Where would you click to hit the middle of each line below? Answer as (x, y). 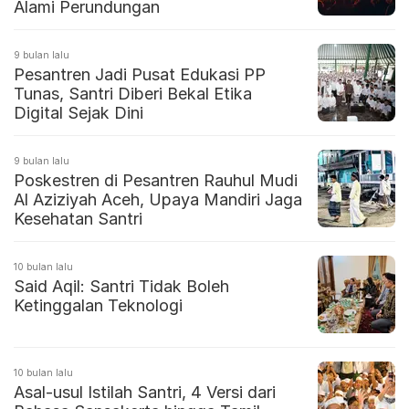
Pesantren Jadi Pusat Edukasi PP (140, 75)
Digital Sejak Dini (79, 113)
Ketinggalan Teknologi (98, 306)
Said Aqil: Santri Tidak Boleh (121, 287)
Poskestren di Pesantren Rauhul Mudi (156, 181)
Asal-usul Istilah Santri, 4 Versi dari (145, 393)
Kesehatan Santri (78, 219)
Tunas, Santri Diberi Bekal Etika (133, 94)
